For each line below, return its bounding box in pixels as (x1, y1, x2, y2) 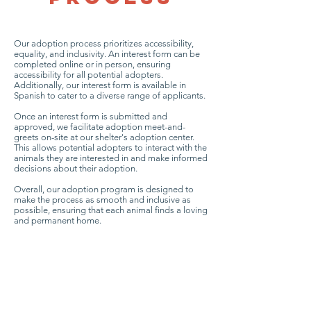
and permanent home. (14, 215, 101, 226)
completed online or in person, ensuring (14, 59, 171, 69)
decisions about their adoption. (14, 163, 137, 174)
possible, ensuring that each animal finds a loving (14, 205, 208, 215)
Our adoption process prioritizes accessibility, (14, 38, 194, 49)
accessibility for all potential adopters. (14, 69, 163, 80)
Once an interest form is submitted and (14, 111, 167, 121)
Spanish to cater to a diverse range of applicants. (14, 90, 205, 101)
